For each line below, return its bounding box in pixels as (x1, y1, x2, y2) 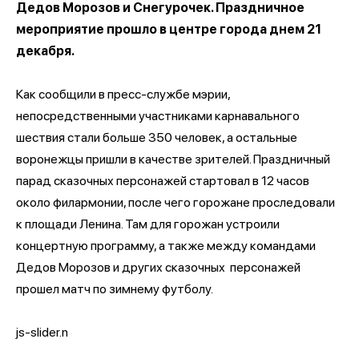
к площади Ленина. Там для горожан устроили (16, 216, 280, 232)
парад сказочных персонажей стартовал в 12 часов (16, 172, 309, 188)
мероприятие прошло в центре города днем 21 (16, 21, 321, 37)
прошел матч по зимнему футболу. (16, 280, 213, 296)
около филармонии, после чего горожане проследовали (16, 194, 335, 210)
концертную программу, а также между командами (16, 237, 316, 253)
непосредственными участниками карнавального (16, 107, 300, 123)
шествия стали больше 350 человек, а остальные (16, 129, 297, 145)
